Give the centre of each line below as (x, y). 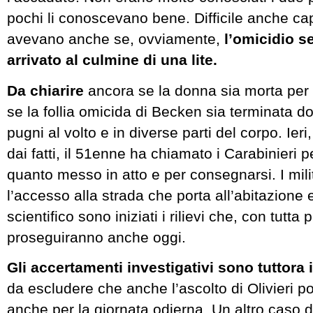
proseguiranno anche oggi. (96, 237)
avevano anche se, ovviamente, (116, 39)
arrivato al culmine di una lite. (112, 60)
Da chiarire (45, 90)
